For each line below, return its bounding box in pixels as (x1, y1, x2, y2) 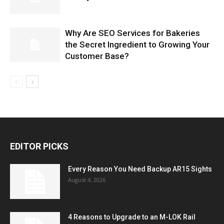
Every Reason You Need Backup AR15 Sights (68, 165, 212, 173)
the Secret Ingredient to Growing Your (65, 39, 209, 49)
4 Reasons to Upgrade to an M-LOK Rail (68, 213, 195, 221)
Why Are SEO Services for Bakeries (65, 28, 200, 38)
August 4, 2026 (68, 176, 105, 183)
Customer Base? (65, 51, 129, 61)
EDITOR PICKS (10, 141, 68, 151)
